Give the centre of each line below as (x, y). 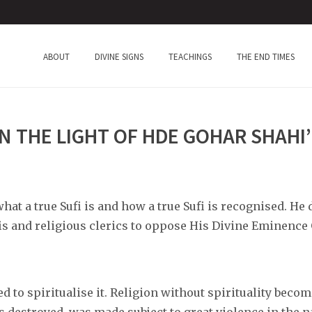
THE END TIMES (266, 56)
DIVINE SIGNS (119, 56)
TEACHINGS (190, 56)
